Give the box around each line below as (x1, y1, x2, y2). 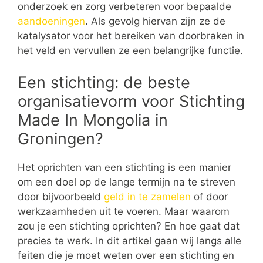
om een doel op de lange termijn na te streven (18, 176, 235, 188)
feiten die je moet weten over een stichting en (18, 249, 234, 261)
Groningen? (18, 129, 103, 149)
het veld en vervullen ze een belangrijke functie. (18, 45, 243, 56)
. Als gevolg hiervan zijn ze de (85, 15, 225, 27)
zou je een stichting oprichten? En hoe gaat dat (18, 220, 240, 232)
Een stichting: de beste (18, 72, 190, 92)
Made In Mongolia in (18, 110, 168, 130)
